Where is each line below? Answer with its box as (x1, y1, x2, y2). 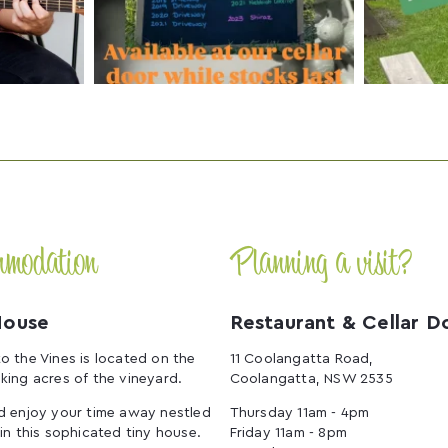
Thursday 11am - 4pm (229, 406, 370, 421)
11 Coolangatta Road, (229, 352, 374, 367)
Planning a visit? (229, 239, 412, 293)
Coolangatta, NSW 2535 (229, 372, 393, 387)
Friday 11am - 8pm (229, 426, 348, 441)
